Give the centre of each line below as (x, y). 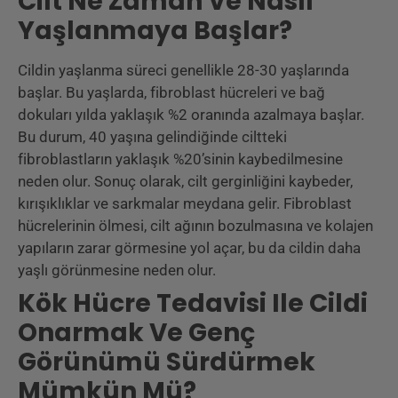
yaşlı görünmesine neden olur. (117, 271)
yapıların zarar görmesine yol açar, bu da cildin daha (189, 248)
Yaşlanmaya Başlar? (155, 31)
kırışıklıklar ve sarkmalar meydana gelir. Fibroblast (185, 204)
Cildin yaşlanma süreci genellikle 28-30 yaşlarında (183, 71)
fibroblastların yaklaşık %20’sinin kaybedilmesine (180, 159)
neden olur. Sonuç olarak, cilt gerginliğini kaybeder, (185, 182)
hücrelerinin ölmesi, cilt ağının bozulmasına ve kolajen (195, 226)
